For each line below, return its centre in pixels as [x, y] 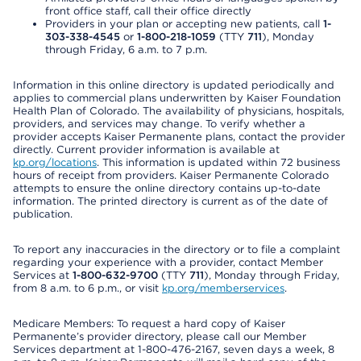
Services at [43, 275]
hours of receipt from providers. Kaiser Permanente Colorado [171, 175]
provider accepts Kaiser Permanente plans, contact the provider [179, 137]
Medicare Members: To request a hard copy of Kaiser [149, 324]
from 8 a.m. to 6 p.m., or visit [87, 288]
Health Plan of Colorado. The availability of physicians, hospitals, [178, 111]
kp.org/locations [55, 162]
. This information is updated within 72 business [218, 162]
